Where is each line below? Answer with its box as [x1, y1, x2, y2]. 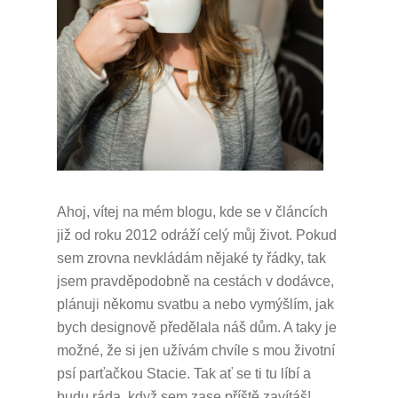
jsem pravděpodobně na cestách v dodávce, [57, 274, 334, 290]
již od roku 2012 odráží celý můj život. [57, 227, 296, 243]
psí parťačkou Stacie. [57, 366, 194, 382]
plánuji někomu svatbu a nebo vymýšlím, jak [57, 297, 334, 313]
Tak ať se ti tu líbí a [194, 366, 311, 382]
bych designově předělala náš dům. [57, 320, 283, 336]
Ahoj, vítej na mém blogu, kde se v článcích [57, 204, 328, 220]
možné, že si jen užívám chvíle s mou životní [57, 343, 335, 359]
